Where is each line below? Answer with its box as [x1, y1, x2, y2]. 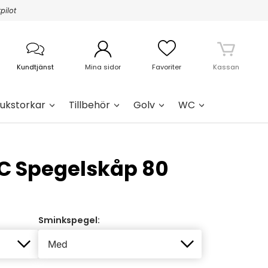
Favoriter [152, 62, 182, 72]
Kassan [212, 62, 239, 72]
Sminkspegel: [38, 214, 100, 227]
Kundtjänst [16, 62, 54, 72]
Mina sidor [85, 62, 121, 72]
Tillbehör [69, 98, 110, 112]
